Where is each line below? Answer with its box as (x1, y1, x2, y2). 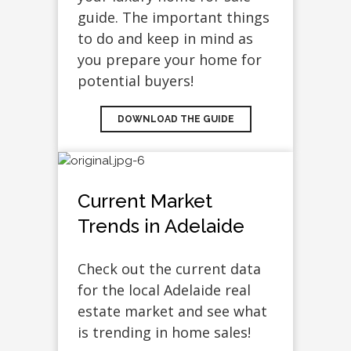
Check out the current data (78, 259, 261, 279)
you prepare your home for (78, 50, 262, 70)
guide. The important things (78, 8, 270, 27)
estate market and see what (78, 302, 267, 321)
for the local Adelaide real (78, 280, 251, 300)
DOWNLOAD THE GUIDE (117, 114, 234, 125)
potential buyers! (78, 71, 194, 91)
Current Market (78, 190, 212, 213)
